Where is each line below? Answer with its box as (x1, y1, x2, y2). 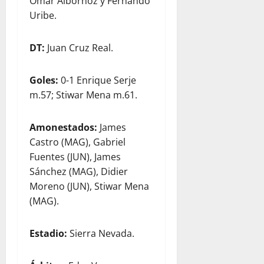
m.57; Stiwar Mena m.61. (29, 88, 137, 101)
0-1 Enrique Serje (58, 74, 136, 87)
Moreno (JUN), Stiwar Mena (29, 180, 149, 193)
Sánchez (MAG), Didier (29, 165, 128, 178)
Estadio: (29, 227, 67, 240)
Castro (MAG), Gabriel (29, 136, 126, 148)
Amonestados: (29, 121, 97, 134)
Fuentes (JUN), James (29, 150, 121, 163)
